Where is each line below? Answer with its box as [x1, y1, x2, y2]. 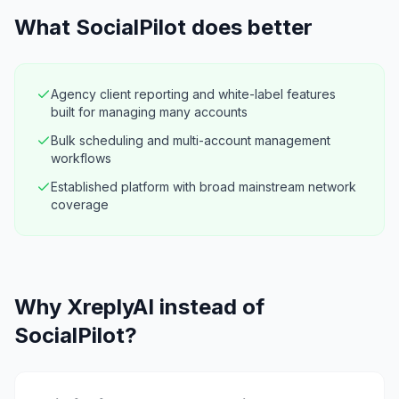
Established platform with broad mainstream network [51, 179, 356, 194]
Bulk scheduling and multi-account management [51, 133, 330, 148]
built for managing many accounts [51, 104, 248, 119]
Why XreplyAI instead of [14, 294, 265, 320]
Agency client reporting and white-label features [51, 86, 336, 102]
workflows [51, 151, 111, 166]
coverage [51, 197, 109, 212]
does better [186, 14, 313, 40]
